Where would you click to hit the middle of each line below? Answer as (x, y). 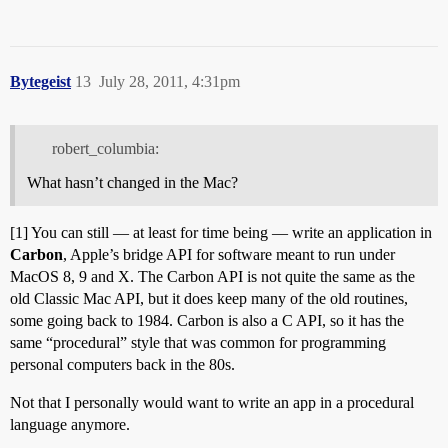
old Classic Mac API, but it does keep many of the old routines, (209, 298)
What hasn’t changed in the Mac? (132, 182)
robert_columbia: (105, 148)
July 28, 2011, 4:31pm (169, 81)
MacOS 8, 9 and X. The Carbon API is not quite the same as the (212, 276)
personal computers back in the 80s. (122, 364)
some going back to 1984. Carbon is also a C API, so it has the (207, 320)
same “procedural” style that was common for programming (198, 342)
